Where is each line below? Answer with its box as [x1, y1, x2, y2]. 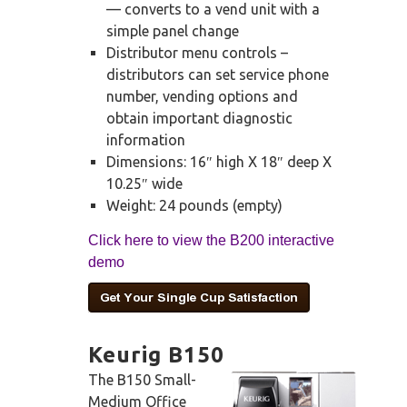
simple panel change [106, 23, 239, 40]
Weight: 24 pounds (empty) [106, 197, 283, 214]
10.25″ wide [106, 175, 183, 193]
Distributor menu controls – [106, 45, 288, 62]
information [106, 132, 185, 149]
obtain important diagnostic [106, 110, 293, 127]
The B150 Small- [88, 372, 196, 389]
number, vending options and [106, 88, 298, 105]
